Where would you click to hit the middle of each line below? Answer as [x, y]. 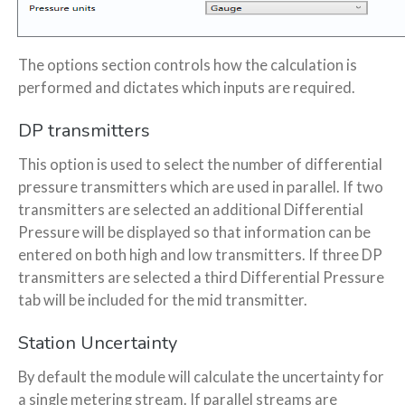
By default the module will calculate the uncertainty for [201, 377]
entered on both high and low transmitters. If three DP [200, 255]
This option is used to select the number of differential [200, 165]
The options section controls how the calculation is [188, 66]
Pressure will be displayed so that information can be [194, 233]
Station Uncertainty [98, 344]
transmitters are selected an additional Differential [191, 210]
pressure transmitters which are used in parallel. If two [201, 188]
